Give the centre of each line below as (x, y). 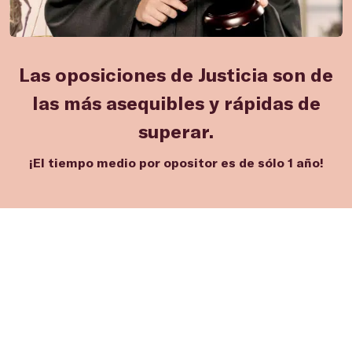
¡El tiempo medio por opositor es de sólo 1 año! (176, 162)
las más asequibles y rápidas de (176, 103)
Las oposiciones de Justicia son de (176, 74)
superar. (176, 131)
